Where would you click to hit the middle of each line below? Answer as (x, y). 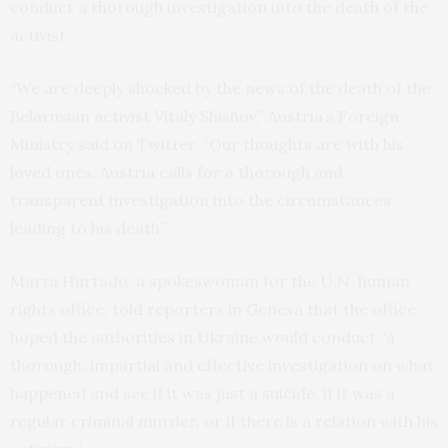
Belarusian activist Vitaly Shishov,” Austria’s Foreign (204, 115)
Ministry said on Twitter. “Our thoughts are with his (207, 143)
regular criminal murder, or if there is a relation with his (224, 420)
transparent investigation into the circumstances (200, 199)
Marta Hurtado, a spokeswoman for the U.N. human (210, 280)
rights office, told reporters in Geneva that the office (213, 308)
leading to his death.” (89, 227)
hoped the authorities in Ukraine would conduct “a (202, 336)
